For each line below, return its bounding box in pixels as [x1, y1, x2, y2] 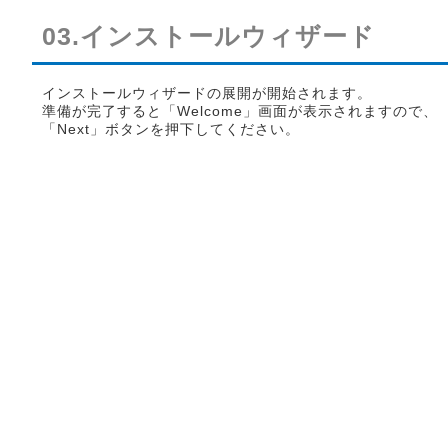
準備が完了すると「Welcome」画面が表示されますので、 [42, 103, 438, 119]
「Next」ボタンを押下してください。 [42, 121, 300, 137]
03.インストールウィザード [42, 22, 375, 50]
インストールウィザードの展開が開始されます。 [42, 85, 372, 101]
